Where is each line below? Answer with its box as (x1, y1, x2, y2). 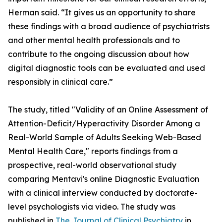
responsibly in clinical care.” (8, 77, 113, 87)
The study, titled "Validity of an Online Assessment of (8, 105, 208, 115)
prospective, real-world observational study (8, 160, 176, 170)
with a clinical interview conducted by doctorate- (8, 188, 198, 198)
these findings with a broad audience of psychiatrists (8, 21, 210, 32)
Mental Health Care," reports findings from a (8, 146, 178, 157)
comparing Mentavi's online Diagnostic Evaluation (8, 174, 199, 184)
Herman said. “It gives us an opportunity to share (8, 7, 196, 18)
